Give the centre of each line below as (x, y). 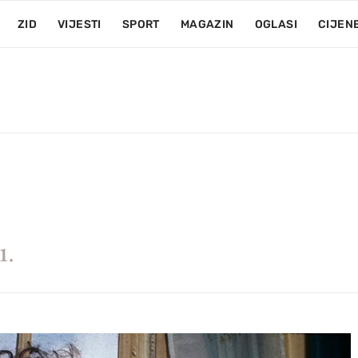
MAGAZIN (207, 24)
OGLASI (276, 24)
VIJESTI (79, 24)
